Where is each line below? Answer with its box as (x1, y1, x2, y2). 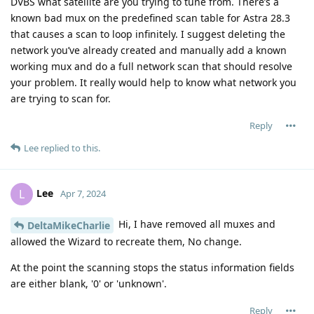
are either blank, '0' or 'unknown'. (11, 277, 167, 291)
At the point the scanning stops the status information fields (11, 261, 294, 275)
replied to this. (39, 142, 100, 155)
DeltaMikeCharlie (27, 219, 110, 233)
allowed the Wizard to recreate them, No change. (11, 235, 242, 249)
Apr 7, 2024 (60, 187, 106, 200)
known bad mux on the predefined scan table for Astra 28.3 (11, 11, 290, 25)
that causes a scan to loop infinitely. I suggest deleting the (11, 27, 285, 41)
